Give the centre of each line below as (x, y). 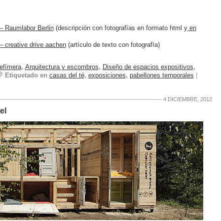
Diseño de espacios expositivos (148, 67)
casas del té (67, 75)
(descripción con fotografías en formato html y (120, 28)
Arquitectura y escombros (62, 67)
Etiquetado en (26, 75)
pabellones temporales (162, 75)
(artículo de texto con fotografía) (113, 45)
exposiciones (107, 75)
